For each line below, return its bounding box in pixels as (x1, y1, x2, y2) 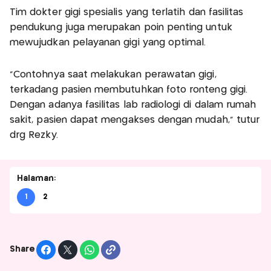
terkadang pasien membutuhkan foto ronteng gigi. (10, 85, 248, 94)
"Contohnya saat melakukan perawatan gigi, (10, 70, 217, 79)
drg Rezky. (10, 130, 58, 140)
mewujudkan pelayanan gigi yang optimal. (10, 38, 206, 47)
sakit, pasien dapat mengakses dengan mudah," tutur (10, 115, 260, 125)
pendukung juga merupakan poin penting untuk (10, 22, 232, 32)
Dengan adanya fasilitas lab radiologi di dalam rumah (10, 100, 256, 109)
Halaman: (17, 174, 56, 183)
